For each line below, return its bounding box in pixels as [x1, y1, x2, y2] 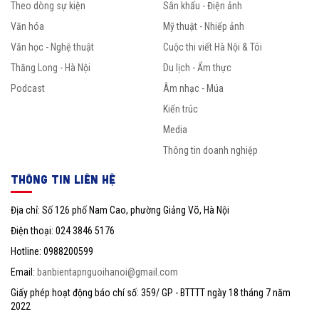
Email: [11, 266, 37, 278]
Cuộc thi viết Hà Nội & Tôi [163, 41, 262, 53]
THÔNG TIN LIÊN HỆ [11, 172, 115, 187]
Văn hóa [11, 21, 44, 33]
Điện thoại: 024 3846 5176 [11, 225, 115, 237]
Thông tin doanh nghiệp [163, 145, 258, 157]
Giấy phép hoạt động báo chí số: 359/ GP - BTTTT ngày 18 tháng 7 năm [11, 287, 291, 299]
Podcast [11, 83, 45, 95]
